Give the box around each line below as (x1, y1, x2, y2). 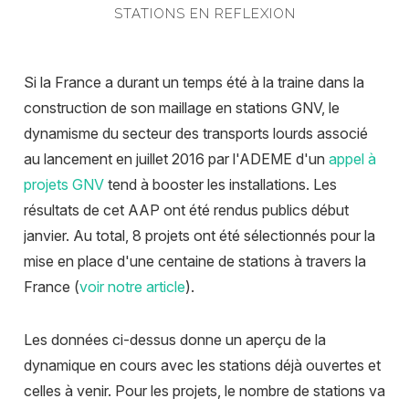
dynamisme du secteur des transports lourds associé (24, 124, 368, 143)
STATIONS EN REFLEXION (113, 5, 296, 23)
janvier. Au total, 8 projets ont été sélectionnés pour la (24, 226, 375, 246)
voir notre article (79, 278, 185, 297)
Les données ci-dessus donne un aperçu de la (24, 330, 326, 350)
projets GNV (24, 175, 108, 194)
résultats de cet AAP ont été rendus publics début (24, 201, 349, 220)
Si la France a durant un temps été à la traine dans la (24, 73, 364, 92)
